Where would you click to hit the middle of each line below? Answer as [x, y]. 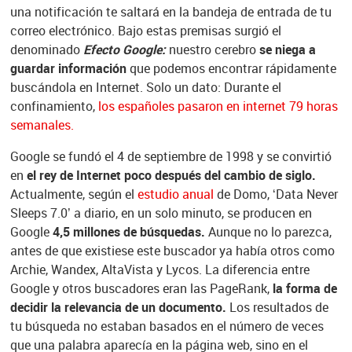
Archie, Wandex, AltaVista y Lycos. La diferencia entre [159, 270]
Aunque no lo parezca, [268, 232]
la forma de [303, 289]
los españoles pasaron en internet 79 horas [218, 106]
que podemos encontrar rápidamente [231, 69]
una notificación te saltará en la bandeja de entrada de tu [170, 12]
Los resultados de [277, 308]
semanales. [42, 125]
